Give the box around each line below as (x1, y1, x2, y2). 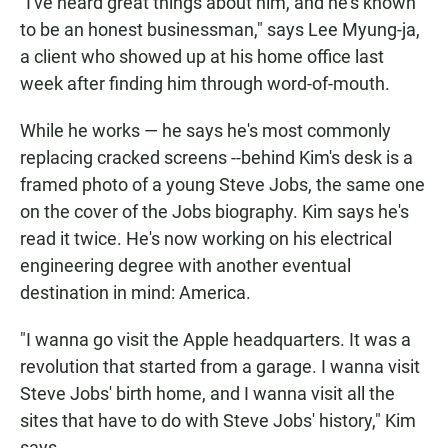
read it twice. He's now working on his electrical (20, 228, 392, 250)
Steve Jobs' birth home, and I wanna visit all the (20, 383, 395, 405)
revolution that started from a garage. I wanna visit (20, 356, 420, 378)
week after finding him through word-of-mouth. (20, 73, 390, 95)
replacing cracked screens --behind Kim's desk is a (20, 147, 413, 169)
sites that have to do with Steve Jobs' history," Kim (20, 410, 416, 432)
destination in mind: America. (20, 282, 251, 304)
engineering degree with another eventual (20, 255, 351, 277)
